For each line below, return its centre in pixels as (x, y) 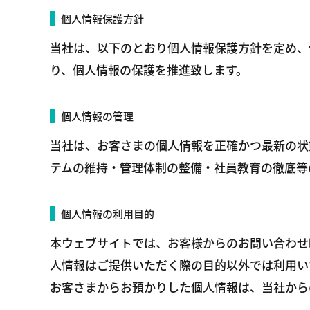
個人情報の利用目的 (108, 213)
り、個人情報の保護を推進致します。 (149, 70)
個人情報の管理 (97, 116)
